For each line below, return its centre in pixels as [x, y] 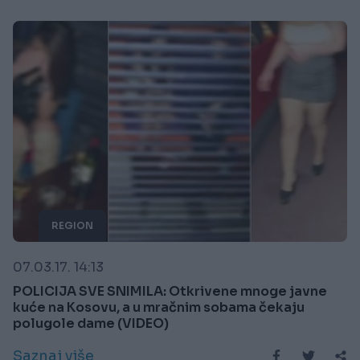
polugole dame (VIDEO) [91, 323]
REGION [72, 225]
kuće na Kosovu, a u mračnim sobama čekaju [159, 307]
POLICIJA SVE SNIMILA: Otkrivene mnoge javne [170, 291]
